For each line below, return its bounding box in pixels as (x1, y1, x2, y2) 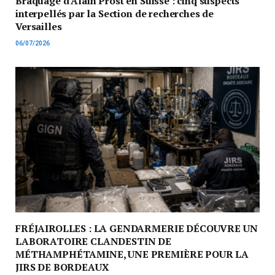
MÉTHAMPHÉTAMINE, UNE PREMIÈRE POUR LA (15, 247, 249, 261)
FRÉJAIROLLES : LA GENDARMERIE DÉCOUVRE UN (15, 221, 258, 235)
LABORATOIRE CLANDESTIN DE (15, 234, 171, 248)
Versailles (15, 19, 62, 33)
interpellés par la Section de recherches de (15, 6, 214, 20)
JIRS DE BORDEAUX (15, 260, 109, 274)
